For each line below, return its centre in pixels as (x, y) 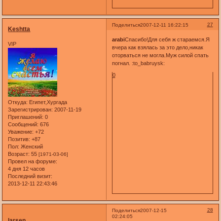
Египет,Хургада (48, 102)
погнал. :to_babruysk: (138, 63)
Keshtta (19, 29)
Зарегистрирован (30, 109)
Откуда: (18, 102)
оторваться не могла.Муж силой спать (160, 55)
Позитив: (19, 139)
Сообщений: (23, 124)
